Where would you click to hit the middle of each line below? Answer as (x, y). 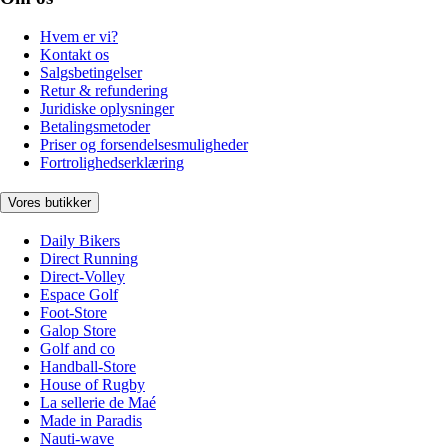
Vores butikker (49, 203)
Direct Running (89, 259)
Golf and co (77, 349)
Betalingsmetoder (95, 126)
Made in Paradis (91, 421)
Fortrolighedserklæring (112, 162)
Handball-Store (88, 367)
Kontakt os (74, 54)
